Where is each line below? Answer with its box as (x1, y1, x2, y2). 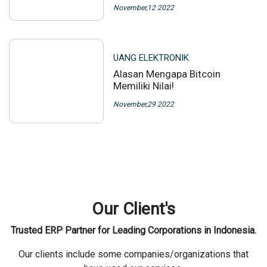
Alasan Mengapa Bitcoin (113, 68, 221, 80)
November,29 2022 (113, 100, 174, 108)
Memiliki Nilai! (113, 80, 174, 92)
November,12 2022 (113, 4, 174, 12)
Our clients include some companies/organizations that (18, 249, 249, 260)
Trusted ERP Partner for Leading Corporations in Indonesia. (11, 225, 256, 236)
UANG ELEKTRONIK (113, 52, 189, 63)
